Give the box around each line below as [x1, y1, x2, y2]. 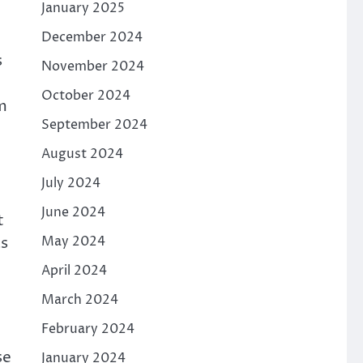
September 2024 [41, 116, 147, 134]
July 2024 [41, 174, 100, 192]
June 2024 [41, 203, 105, 221]
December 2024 [41, 28, 143, 46]
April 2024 [41, 262, 107, 280]
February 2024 [41, 320, 135, 338]
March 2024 [41, 291, 118, 309]
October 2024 [41, 87, 130, 105]
